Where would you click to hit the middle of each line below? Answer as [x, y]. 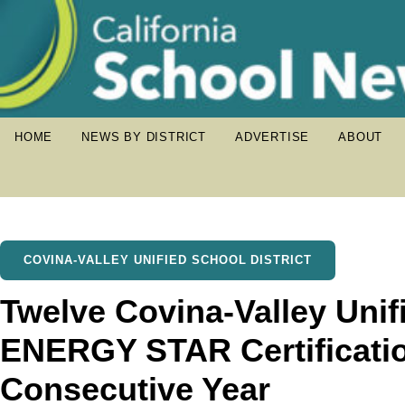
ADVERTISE [273, 137]
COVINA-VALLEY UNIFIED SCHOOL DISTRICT [168, 260]
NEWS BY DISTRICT [144, 137]
